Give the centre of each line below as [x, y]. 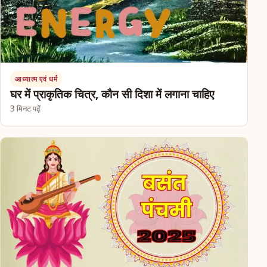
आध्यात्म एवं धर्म [36, 79]
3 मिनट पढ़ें [25, 108]
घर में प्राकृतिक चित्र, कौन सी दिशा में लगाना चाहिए [112, 94]
